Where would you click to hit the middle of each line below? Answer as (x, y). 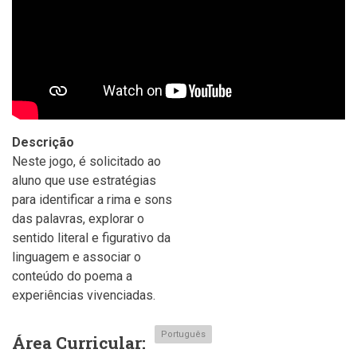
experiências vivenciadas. (84, 295)
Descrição (43, 142)
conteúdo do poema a (72, 276)
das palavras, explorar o (78, 218)
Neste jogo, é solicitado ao (86, 161)
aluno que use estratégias (84, 180)
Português (183, 334)
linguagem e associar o (76, 257)
